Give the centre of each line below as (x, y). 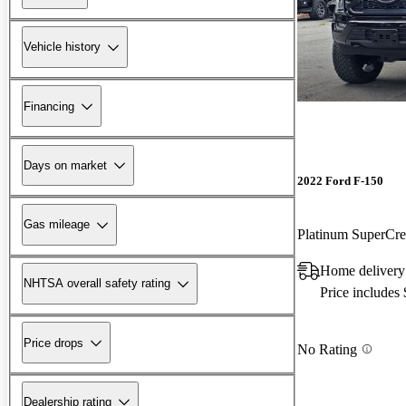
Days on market (65, 165)
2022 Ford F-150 (340, 181)
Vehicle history (62, 47)
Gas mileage (57, 225)
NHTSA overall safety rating (97, 284)
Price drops (53, 343)
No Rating (327, 349)
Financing (49, 106)
